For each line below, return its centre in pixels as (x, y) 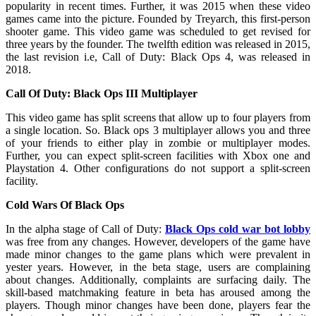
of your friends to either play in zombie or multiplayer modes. (158, 142)
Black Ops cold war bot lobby (238, 229)
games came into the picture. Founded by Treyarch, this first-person (158, 18)
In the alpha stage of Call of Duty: (85, 229)
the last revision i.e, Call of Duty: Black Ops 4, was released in (158, 56)
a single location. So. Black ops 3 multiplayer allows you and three (158, 130)
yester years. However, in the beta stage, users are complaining (158, 267)
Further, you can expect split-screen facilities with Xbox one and (158, 155)
